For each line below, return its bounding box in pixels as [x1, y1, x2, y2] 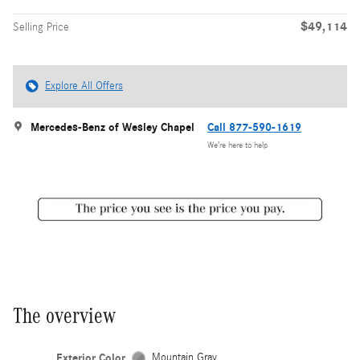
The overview [13, 304, 116, 329]
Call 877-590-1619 [207, 120, 301, 134]
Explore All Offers [45, 79, 123, 92]
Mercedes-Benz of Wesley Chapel [31, 120, 194, 134]
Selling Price [13, 20, 69, 34]
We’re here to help [207, 141, 268, 151]
